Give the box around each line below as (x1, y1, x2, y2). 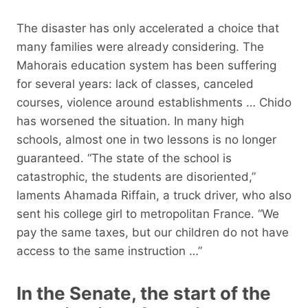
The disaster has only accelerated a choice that (16, 21, 279, 35)
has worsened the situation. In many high (16, 113, 244, 128)
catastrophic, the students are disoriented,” (16, 169, 256, 184)
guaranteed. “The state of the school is (16, 151, 232, 165)
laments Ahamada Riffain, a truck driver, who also (16, 188, 291, 202)
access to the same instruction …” (16, 243, 202, 258)
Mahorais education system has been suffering (16, 58, 276, 72)
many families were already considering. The (16, 39, 264, 54)
